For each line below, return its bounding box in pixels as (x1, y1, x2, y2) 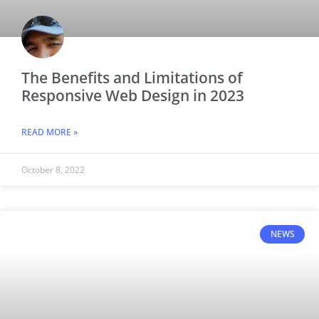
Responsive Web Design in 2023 (21, 85, 244, 105)
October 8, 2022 (21, 163, 85, 176)
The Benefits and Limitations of (21, 67, 243, 88)
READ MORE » (21, 125, 78, 138)
